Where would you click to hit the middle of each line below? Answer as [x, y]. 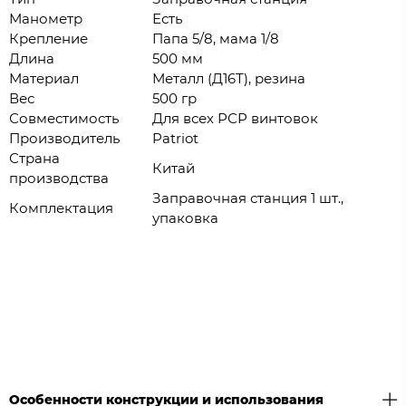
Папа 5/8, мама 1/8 [216, 39]
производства [59, 179]
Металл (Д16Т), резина [229, 79]
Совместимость [64, 119]
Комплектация [61, 208]
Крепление [48, 39]
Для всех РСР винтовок [235, 119]
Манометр [46, 19]
